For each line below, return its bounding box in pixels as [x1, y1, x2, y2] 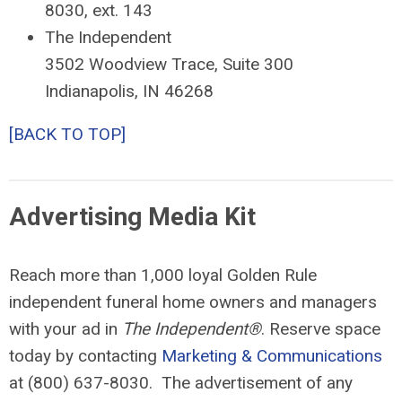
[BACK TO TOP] [9, 124, 126, 145]
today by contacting [9, 345, 162, 367]
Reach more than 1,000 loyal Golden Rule [9, 265, 317, 286]
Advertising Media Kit [9, 202, 256, 232]
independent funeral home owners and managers [9, 292, 377, 313]
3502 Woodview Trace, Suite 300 [45, 54, 293, 75]
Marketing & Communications [162, 345, 382, 367]
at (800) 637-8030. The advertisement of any [9, 372, 353, 394]
